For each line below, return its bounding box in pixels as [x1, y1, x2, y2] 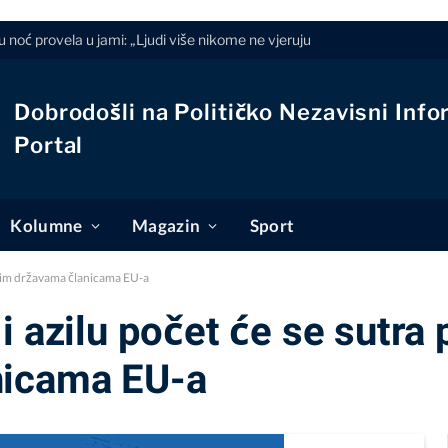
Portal [14, 132, 84, 158]
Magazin [131, 215, 201, 236]
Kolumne [10, 215, 83, 236]
